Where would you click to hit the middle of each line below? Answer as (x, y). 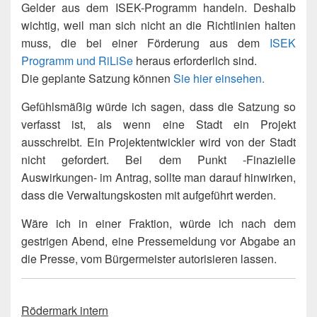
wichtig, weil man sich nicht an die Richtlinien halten (158, 25)
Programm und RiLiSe (77, 60)
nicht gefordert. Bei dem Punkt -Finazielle (158, 159)
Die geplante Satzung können (97, 78)
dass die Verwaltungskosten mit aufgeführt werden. (149, 195)
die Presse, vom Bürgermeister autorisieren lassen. (149, 258)
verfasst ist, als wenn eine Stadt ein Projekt (158, 124)
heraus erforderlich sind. (195, 60)
